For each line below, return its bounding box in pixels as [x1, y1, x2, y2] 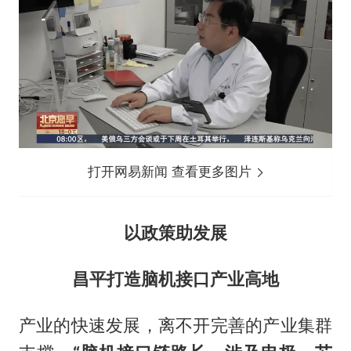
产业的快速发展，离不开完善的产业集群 [18, 314, 333, 335]
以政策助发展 [124, 222, 227, 243]
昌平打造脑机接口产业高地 [72, 268, 279, 289]
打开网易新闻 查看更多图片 [88, 163, 256, 179]
